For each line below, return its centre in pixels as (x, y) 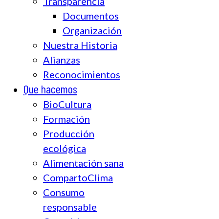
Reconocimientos (82, 74)
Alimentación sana (83, 163)
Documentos (91, 15)
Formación (66, 119)
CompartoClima (78, 177)
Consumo (64, 192)
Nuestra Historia (80, 45)
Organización (92, 30)
